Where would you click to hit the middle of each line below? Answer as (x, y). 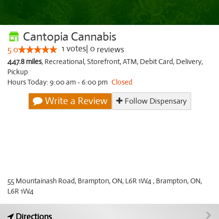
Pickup (18, 72)
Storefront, (105, 62)
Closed (122, 82)
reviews (109, 50)
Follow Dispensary (154, 101)
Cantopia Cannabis (68, 37)
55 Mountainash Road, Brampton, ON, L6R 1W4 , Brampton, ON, (105, 181)
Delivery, (189, 62)
